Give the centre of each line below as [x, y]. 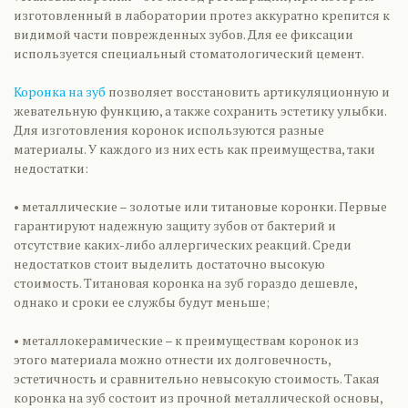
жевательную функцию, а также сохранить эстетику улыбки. [200, 111]
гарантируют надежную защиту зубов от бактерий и [175, 225]
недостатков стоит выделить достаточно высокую [169, 264]
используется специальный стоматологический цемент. [189, 53]
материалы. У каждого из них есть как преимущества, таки [194, 149]
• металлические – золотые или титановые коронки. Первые [200, 206]
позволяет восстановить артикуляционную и [248, 92]
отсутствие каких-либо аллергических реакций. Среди [183, 245]
